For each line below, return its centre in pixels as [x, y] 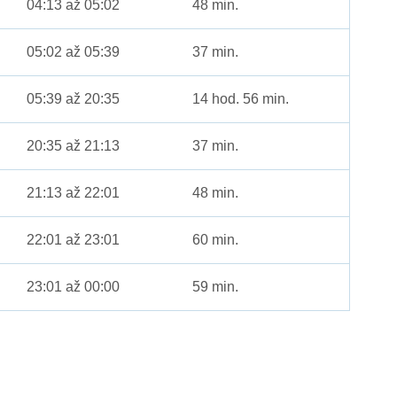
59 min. [216, 287]
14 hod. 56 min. [241, 99]
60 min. [216, 240]
